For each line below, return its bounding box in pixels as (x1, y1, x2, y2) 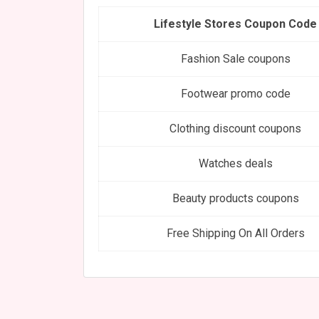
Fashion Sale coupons (180, 51, 291, 66)
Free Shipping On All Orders (166, 226, 305, 240)
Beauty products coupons (172, 191, 299, 205)
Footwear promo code (180, 86, 291, 100)
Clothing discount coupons (169, 121, 301, 135)
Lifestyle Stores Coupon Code (154, 16, 317, 31)
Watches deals (198, 156, 273, 170)
